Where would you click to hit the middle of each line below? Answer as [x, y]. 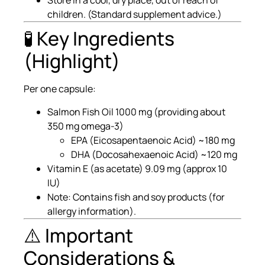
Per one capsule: [60, 89]
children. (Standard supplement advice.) [135, 14]
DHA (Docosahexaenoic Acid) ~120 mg [154, 154]
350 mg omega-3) [85, 126]
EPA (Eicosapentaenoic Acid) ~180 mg [153, 140]
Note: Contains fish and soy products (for [136, 197]
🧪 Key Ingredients [99, 39]
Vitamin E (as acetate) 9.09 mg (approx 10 [137, 168]
